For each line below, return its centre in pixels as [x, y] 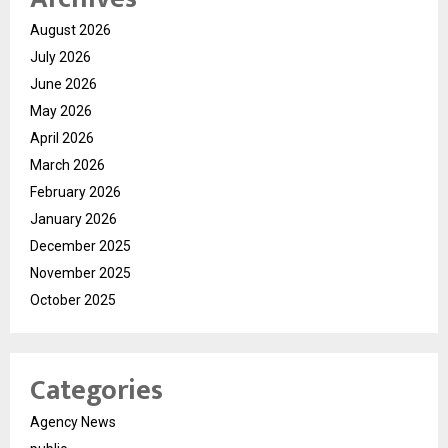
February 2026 [75, 192]
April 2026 [62, 138]
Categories [96, 391]
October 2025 [73, 300]
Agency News [73, 422]
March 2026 [67, 165]
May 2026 [61, 111]
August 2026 [70, 30]
